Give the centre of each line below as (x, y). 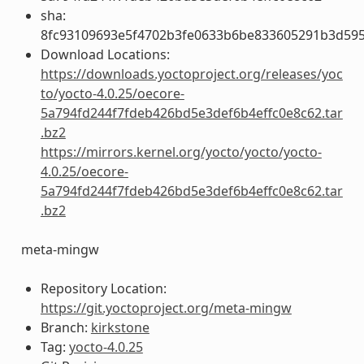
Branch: (65, 327)
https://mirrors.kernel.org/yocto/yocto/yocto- (181, 152)
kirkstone (120, 327)
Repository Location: (103, 288)
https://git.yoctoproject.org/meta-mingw (166, 308)
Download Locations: (105, 54)
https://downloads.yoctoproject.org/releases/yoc (191, 74)
